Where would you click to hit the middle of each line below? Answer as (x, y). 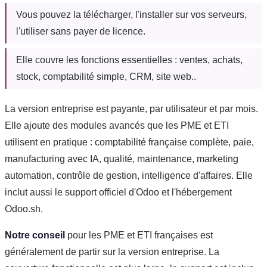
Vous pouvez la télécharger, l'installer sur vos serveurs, (131, 15)
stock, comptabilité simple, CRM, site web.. (106, 77)
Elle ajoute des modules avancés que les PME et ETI (117, 126)
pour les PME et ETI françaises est (139, 235)
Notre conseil (35, 235)
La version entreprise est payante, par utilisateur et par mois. (131, 109)
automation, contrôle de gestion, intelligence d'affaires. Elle (129, 176)
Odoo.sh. (24, 209)
